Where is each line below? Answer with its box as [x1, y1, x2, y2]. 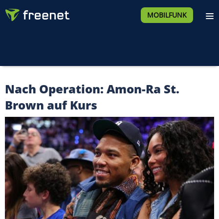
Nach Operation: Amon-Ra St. [5, 81, 179, 97]
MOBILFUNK [147, 10, 187, 20]
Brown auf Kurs [5, 97, 97, 113]
